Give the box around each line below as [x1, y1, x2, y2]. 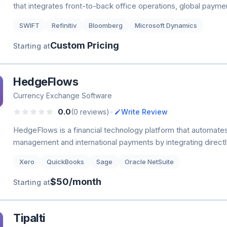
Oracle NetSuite [125, 158, 174, 166]
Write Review [121, 107, 168, 116]
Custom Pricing [50, 40, 119, 51]
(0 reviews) [71, 107, 109, 116]
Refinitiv [52, 21, 77, 29]
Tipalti [13, 211, 46, 224]
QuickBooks [47, 158, 84, 166]
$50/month [50, 176, 101, 187]
